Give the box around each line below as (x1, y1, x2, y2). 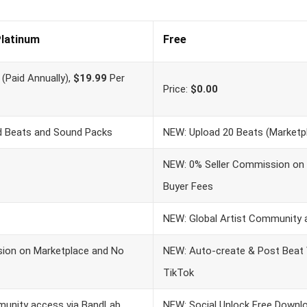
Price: (163, 83, 191, 95)
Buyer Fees (163, 180, 213, 193)
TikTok (163, 267, 194, 279)
